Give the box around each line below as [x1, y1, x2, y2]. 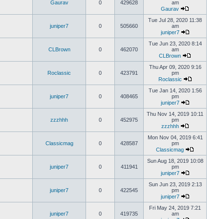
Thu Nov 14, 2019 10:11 [147, 111, 203, 117]
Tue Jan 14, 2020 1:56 [148, 88, 202, 93]
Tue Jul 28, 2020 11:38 [148, 17, 202, 23]
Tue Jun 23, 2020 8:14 [148, 41, 202, 46]
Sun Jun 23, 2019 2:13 [148, 181, 202, 187]
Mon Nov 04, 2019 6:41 [147, 134, 203, 140]
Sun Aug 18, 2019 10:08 [147, 158, 203, 164]
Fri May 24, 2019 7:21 [149, 205, 201, 211]
